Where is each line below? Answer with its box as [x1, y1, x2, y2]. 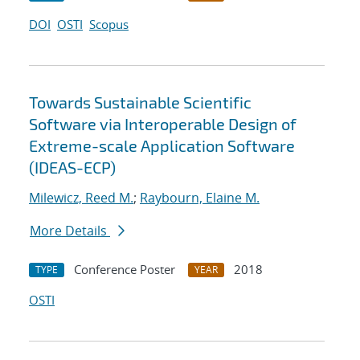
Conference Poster [74, 261, 175, 278]
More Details [30, 222, 110, 240]
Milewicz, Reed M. [29, 189, 133, 207]
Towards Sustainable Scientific [29, 92, 252, 112]
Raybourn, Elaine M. [140, 189, 260, 207]
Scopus [89, 16, 129, 33]
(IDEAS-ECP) [29, 157, 116, 178]
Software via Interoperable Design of [29, 114, 297, 134]
